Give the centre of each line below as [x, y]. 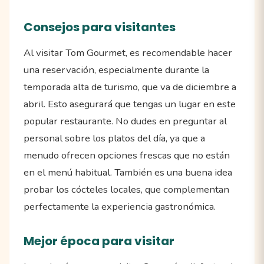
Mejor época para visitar [99, 241]
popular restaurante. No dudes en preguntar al [125, 121]
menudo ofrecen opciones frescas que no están [127, 156]
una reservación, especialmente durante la [116, 70]
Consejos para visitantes [100, 27]
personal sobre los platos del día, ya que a [114, 138]
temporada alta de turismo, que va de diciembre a [130, 87]
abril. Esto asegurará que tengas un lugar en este [130, 104]
